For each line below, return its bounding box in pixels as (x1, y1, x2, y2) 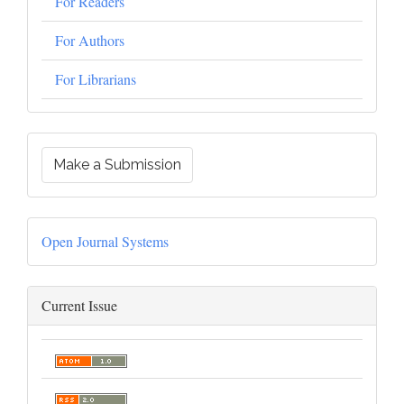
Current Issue (41, 296, 117, 315)
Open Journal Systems (41, 232, 169, 251)
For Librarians (55, 69, 136, 88)
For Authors (55, 31, 124, 50)
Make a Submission (53, 156, 181, 173)
